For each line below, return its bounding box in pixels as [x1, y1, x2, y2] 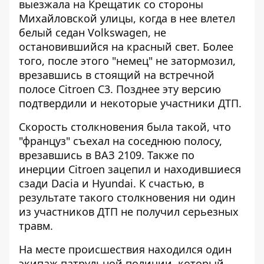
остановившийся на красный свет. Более [19, 39, 233, 54]
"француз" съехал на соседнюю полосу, [19, 134, 222, 148]
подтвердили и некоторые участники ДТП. [19, 96, 242, 110]
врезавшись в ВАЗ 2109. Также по [19, 148, 194, 162]
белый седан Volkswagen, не [19, 25, 166, 39]
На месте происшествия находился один [19, 242, 232, 256]
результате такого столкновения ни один [19, 190, 235, 204]
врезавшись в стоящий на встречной [19, 68, 214, 82]
